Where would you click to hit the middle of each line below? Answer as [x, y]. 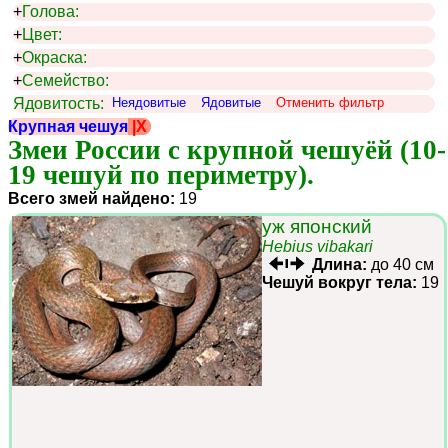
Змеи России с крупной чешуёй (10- [227, 149]
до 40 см [400, 264]
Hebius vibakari [317, 246]
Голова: [50, 11]
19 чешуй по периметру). [161, 174]
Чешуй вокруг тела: [339, 282]
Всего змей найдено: [91, 198]
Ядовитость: [58, 103]
